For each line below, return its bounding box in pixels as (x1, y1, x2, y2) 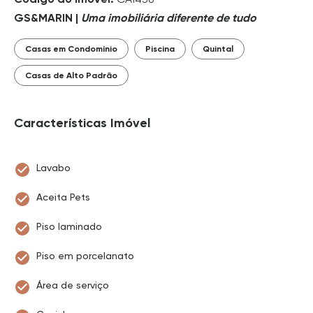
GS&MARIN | (14, 11, 78, 24)
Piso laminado (36, 221, 102, 232)
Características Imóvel (14, 115, 150, 131)
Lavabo (36, 162, 71, 173)
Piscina (145, 44, 175, 54)
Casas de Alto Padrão (25, 71, 117, 80)
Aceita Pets (36, 191, 90, 203)
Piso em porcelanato (36, 250, 134, 261)
